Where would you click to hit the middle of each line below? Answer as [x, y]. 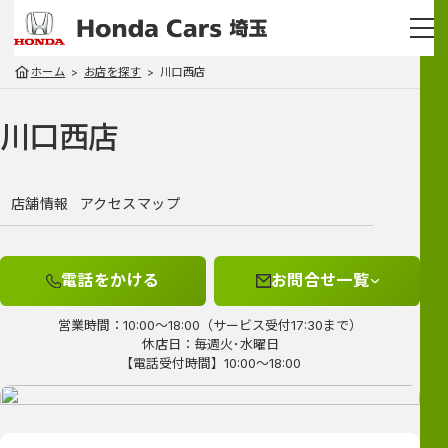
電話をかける [110, 280]
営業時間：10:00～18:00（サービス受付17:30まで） [210, 324]
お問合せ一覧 [320, 280]
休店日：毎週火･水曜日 [210, 343]
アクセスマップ [130, 203]
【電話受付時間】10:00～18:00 [210, 362]
